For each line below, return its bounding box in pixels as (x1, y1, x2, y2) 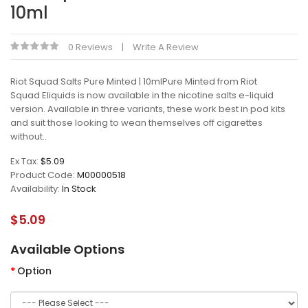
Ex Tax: (10, 155, 41, 168)
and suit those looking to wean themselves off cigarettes (10, 116, 263, 129)
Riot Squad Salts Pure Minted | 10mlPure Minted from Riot (10, 75, 257, 88)
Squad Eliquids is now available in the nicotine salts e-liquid (10, 89, 274, 102)
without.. (10, 130, 47, 143)
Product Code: (10, 168, 77, 181)
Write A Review (133, 41, 199, 54)
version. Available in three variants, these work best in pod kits (10, 102, 285, 115)
